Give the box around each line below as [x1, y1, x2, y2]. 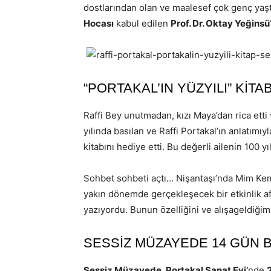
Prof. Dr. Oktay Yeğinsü [171, 18, 270, 29]
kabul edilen [114, 18, 171, 29]
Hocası [83, 18, 114, 29]
